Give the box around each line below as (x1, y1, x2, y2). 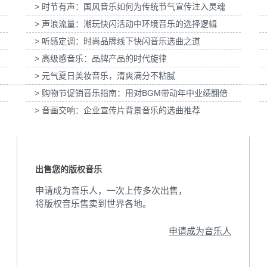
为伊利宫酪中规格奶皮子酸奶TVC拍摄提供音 (25, 9, 169, 18)
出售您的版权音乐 (35, 164, 102, 174)
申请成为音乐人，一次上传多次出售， (35, 185, 187, 195)
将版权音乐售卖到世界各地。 (35, 198, 151, 209)
